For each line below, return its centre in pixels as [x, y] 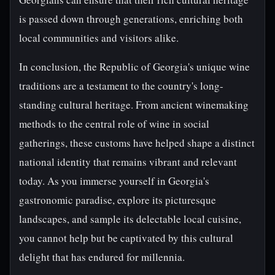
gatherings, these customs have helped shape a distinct [137, 143]
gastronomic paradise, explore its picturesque [118, 200]
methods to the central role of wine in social [114, 124]
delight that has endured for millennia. [102, 257]
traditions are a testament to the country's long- [121, 86]
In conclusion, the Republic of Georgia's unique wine [134, 67]
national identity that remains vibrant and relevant [128, 162]
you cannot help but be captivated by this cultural [126, 238]
